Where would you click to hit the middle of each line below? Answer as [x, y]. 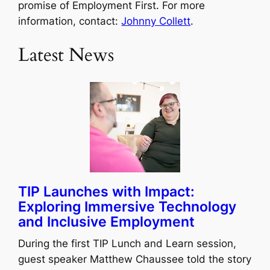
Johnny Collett [156, 21]
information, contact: [70, 21]
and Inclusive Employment [107, 222]
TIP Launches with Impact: [107, 192]
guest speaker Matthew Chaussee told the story [135, 259]
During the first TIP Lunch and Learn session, [127, 244]
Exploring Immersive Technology [127, 207]
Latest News [66, 55]
